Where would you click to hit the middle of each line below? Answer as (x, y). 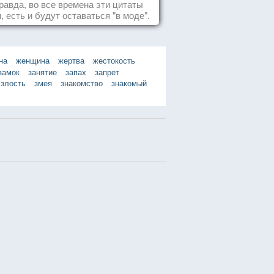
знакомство (82, 83)
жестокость (114, 60)
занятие (43, 72)
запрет (107, 72)
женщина (33, 60)
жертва (71, 60)
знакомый (129, 83)
